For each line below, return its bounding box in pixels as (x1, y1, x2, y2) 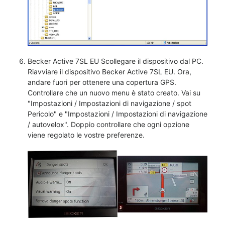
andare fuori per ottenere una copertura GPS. (28, 78, 176, 87)
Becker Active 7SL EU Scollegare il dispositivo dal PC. (28, 57, 203, 66)
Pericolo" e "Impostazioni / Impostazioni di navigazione (28, 109, 207, 119)
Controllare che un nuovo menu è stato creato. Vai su (28, 88, 200, 97)
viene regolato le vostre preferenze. (28, 131, 145, 140)
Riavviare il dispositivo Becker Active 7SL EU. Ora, (28, 67, 191, 76)
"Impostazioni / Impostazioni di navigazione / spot (28, 99, 191, 108)
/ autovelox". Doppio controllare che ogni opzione (28, 120, 189, 129)
